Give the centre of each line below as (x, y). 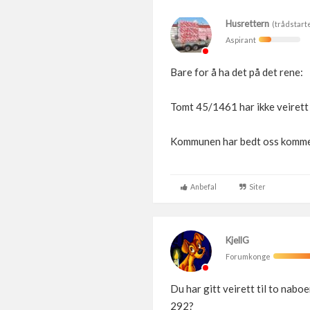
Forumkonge (249, 256)
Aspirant (242, 40)
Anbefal (202, 187)
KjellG (237, 240)
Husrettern (247, 24)
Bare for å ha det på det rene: (237, 72)
